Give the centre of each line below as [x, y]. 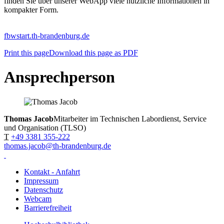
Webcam [38, 198]
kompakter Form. [31, 9]
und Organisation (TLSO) [45, 127]
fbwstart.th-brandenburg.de [47, 35]
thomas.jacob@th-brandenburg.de [57, 145]
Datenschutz [43, 189]
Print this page [26, 52]
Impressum [41, 180]
